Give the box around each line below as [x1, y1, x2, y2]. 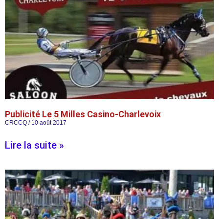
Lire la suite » [5, 139, 64, 151]
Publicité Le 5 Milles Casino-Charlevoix [5, 109, 161, 119]
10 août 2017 [30, 119, 66, 126]
